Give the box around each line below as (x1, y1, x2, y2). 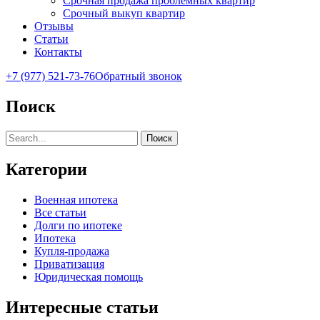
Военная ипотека (34, 193, 118, 206)
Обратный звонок (95, 70, 182, 82)
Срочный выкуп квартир (63, 7, 185, 19)
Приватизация (34, 257, 104, 270)
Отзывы (34, 20, 74, 32)
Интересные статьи (6, 297, 159, 316)
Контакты (34, 46, 82, 58)
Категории (6, 159, 87, 179)
